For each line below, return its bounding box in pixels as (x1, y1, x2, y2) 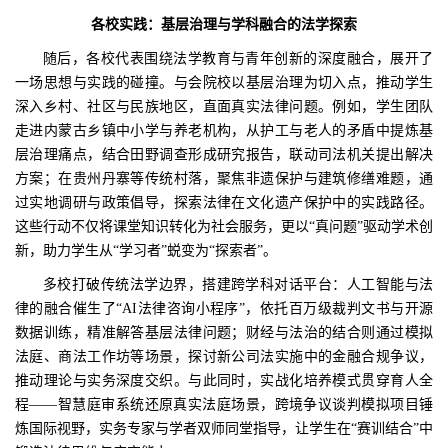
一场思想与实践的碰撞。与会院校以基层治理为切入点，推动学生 (15, 75, 433, 91)
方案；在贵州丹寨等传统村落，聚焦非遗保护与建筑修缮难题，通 (15, 171, 433, 187)
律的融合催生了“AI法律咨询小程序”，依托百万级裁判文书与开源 (15, 301, 433, 317)
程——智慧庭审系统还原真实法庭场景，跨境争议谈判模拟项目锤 (15, 397, 433, 413)
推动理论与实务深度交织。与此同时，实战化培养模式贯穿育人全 (15, 373, 433, 389)
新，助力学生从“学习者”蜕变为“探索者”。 (15, 243, 285, 259)
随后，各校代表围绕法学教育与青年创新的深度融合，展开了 (43, 51, 433, 67)
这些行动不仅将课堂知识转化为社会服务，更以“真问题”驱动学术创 (15, 219, 433, 235)
